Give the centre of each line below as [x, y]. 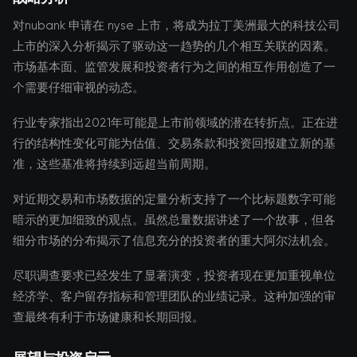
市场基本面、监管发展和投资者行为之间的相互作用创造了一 [174, 67]
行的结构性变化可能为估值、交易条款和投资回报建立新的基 [174, 143]
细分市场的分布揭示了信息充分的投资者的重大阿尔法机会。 [174, 241]
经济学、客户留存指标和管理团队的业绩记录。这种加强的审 [174, 296]
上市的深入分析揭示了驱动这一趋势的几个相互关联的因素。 [174, 46]
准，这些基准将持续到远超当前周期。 [114, 164]
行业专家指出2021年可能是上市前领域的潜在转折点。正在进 [175, 123]
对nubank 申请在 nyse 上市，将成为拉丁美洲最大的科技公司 [177, 25]
